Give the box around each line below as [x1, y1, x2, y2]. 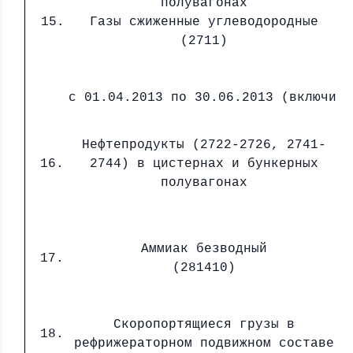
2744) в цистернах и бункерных [89, 157, 318, 171]
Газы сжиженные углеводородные [90, 15, 319, 29]
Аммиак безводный [140, 242, 267, 256]
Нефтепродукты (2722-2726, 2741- [81, 138, 326, 152]
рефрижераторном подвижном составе [73, 336, 334, 351]
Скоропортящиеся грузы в [113, 318, 295, 332]
